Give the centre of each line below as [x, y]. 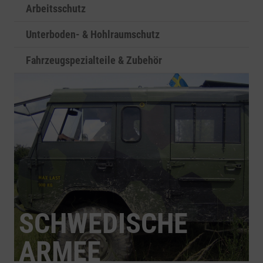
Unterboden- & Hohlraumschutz [93, 34]
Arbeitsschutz [56, 9]
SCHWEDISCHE [103, 223]
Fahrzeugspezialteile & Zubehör [94, 60]
